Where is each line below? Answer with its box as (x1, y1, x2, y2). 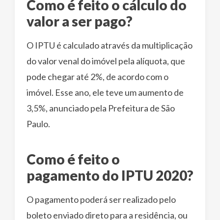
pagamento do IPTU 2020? (27, 167, 193, 184)
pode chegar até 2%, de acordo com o (27, 71, 168, 82)
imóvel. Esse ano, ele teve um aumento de (27, 87, 184, 98)
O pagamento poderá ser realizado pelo (27, 194, 176, 205)
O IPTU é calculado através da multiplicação (27, 40, 192, 51)
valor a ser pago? (27, 13, 133, 30)
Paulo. (27, 118, 50, 130)
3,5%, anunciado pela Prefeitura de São (27, 103, 175, 114)
